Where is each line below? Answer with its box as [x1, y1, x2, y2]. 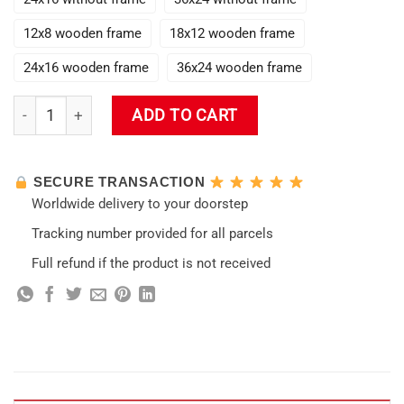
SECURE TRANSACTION [29, 174, 210, 190]
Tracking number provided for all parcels [31, 225, 273, 243]
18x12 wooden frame [170, 24, 295, 41]
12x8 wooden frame [23, 24, 142, 41]
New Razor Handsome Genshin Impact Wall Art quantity [13, 96, 367, 115]
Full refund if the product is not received [31, 255, 271, 272]
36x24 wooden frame [177, 59, 302, 76]
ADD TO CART [132, 106, 238, 124]
